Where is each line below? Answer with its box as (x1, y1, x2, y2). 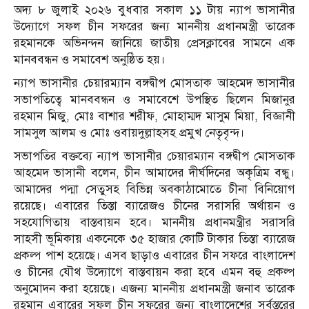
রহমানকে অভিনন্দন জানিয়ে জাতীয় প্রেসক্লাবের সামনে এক (14, 36, 295, 51)
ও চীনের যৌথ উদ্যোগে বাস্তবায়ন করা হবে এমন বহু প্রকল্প (14, 265, 295, 280)
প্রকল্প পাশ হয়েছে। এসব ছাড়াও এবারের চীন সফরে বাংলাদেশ (14, 248, 295, 263)
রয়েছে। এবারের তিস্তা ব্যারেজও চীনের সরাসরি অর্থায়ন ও (14, 199, 295, 214)
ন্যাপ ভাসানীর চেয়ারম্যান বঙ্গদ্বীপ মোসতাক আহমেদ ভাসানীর (14, 76, 295, 91)
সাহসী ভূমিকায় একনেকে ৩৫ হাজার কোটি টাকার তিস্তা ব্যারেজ (14, 232, 295, 247)
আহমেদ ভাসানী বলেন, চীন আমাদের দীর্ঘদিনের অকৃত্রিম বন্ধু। (14, 166, 295, 181)
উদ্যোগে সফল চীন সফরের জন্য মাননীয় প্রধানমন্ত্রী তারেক (14, 19, 295, 34)
